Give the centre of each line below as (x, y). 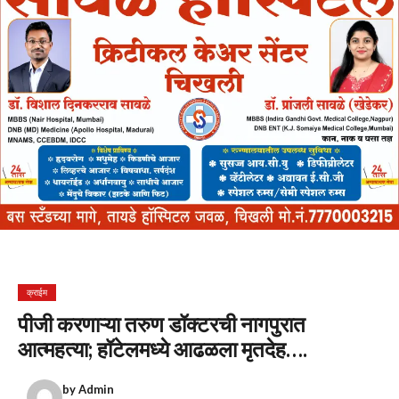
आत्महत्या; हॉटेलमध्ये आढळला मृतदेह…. (163, 349)
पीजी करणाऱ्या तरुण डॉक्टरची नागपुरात (162, 324)
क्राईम (37, 292)
